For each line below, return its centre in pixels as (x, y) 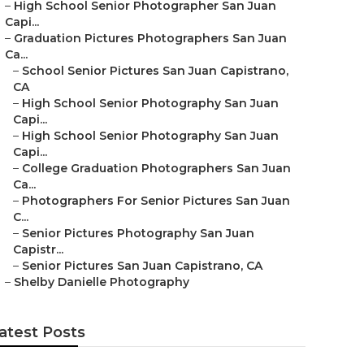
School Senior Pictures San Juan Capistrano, (155, 71)
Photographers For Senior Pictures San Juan (156, 201)
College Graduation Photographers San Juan (156, 168)
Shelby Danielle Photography (102, 282)
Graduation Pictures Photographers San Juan (150, 38)
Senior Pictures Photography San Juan (138, 233)
